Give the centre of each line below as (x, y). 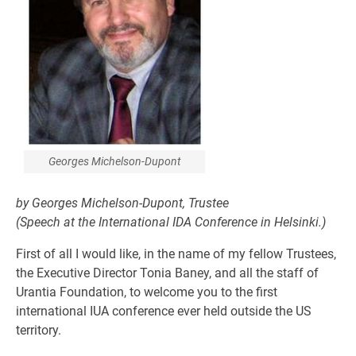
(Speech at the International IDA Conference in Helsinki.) (171, 222)
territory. (39, 330)
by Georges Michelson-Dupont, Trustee (122, 203)
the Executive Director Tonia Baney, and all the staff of (167, 273)
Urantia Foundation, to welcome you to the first (147, 292)
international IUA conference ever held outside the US (164, 311)
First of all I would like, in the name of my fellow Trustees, (176, 254)
